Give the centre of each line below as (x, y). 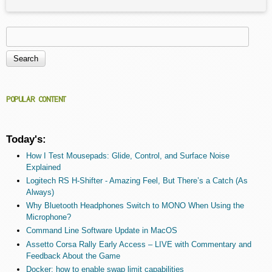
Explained (43, 167)
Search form (50, 59)
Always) (40, 192)
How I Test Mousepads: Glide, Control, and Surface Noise (127, 155)
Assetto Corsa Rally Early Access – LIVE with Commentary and (138, 244)
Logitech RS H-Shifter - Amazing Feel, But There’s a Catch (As (137, 180)
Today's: (26, 139)
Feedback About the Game (73, 256)
